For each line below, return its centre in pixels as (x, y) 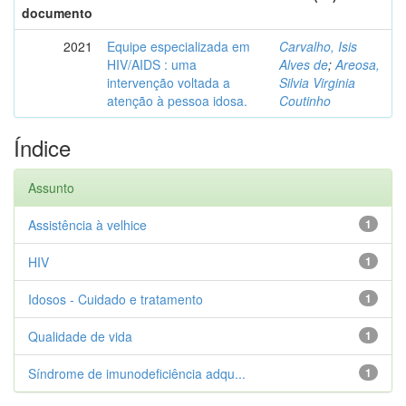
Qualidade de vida (80, 336)
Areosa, (358, 64)
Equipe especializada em (179, 46)
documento (57, 13)
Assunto (51, 188)
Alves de (304, 64)
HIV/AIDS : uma (152, 64)
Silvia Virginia (317, 82)
